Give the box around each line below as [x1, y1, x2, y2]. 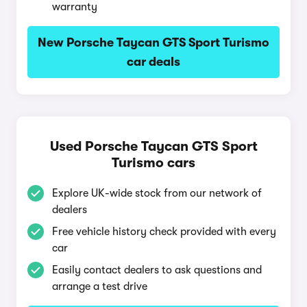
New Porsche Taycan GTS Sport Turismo [38, 36, 269, 49]
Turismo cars [112, 155, 195, 171]
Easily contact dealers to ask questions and [52, 264, 262, 276]
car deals [127, 55, 180, 69]
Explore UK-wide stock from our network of [52, 187, 262, 199]
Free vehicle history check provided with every [52, 225, 276, 238]
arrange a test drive [52, 280, 147, 293]
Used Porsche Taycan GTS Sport [49, 138, 258, 154]
